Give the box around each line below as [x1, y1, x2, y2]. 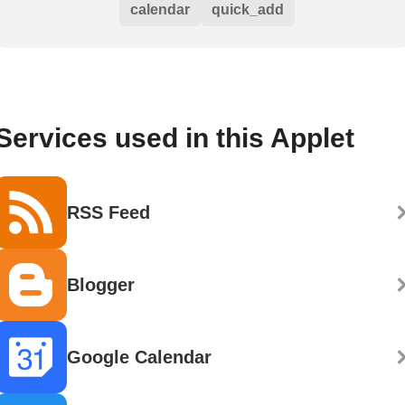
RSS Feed [67, 202, 150, 223]
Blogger [67, 275, 135, 296]
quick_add [212, 2, 284, 18]
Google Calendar [67, 347, 212, 368]
